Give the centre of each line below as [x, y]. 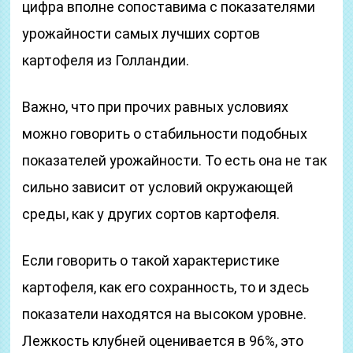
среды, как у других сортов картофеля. [151, 214]
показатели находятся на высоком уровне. [165, 314]
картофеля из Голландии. [106, 60]
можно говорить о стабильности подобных [165, 134]
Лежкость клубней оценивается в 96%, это [163, 341]
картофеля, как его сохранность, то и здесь [166, 287]
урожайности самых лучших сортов [141, 33]
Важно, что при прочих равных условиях [156, 107]
